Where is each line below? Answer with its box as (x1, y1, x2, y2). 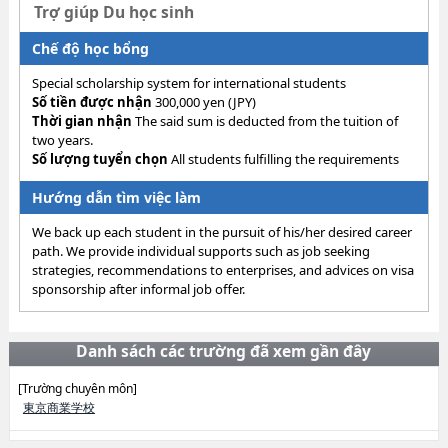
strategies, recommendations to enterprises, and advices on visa (31, 261, 414, 279)
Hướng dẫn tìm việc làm (31, 188, 201, 207)
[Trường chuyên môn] (17, 380, 137, 397)
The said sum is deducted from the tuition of (131, 112, 398, 130)
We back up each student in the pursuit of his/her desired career (31, 223, 412, 241)
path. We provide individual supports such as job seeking (31, 242, 370, 260)
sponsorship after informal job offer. (31, 280, 245, 298)
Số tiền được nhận (31, 93, 152, 111)
